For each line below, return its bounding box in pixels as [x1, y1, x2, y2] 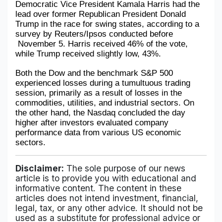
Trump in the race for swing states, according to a [15, 19, 199, 29]
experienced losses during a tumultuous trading [15, 78, 190, 88]
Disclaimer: [15, 163, 64, 173]
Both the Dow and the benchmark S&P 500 [15, 68, 173, 78]
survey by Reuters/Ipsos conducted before [15, 29, 173, 39]
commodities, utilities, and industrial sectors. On [15, 98, 194, 108]
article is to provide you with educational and [15, 173, 196, 183]
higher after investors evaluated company [15, 117, 168, 127]
